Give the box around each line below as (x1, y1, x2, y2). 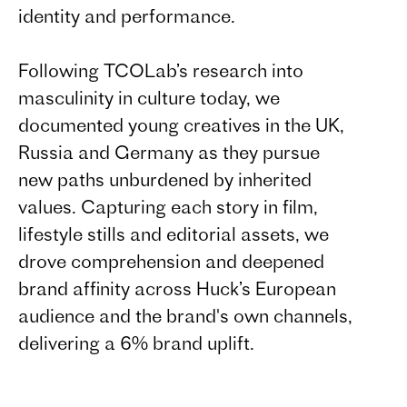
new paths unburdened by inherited (18, 168, 312, 191)
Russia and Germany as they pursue (18, 141, 320, 164)
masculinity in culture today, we (18, 86, 280, 109)
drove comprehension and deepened (18, 250, 324, 273)
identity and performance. (18, 5, 235, 27)
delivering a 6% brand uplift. (18, 332, 254, 354)
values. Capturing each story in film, (18, 195, 318, 218)
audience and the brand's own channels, (18, 304, 352, 327)
